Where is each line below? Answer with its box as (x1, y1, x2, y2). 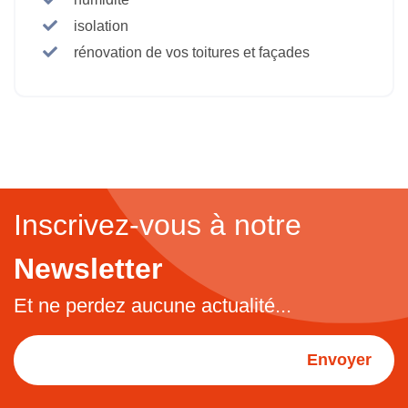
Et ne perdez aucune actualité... (14, 293, 291, 317)
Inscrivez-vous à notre (14, 208, 301, 241)
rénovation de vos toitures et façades (74, 44, 310, 60)
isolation (74, 17, 128, 34)
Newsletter (14, 251, 162, 285)
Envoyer (307, 350, 372, 369)
